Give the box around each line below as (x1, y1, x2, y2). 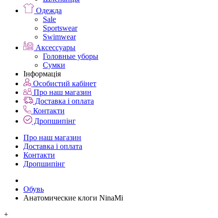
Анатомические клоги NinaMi (23, 194, 123, 202)
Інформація (23, 70, 61, 78)
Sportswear (43, 24, 77, 33)
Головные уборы (43, 52, 98, 61)
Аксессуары (34, 43, 76, 52)
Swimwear (43, 33, 76, 41)
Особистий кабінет (31, 79, 96, 88)
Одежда (34, 6, 62, 15)
